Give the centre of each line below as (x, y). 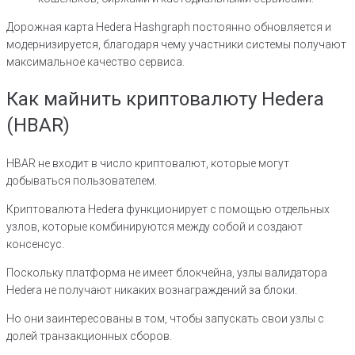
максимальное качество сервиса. (95, 62)
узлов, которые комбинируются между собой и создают (155, 227)
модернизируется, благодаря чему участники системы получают (176, 45)
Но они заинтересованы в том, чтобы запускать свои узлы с (165, 319)
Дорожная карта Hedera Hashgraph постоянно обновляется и (169, 27)
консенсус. (35, 244)
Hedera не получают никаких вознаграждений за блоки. (152, 290)
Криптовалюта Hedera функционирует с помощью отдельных (168, 210)
